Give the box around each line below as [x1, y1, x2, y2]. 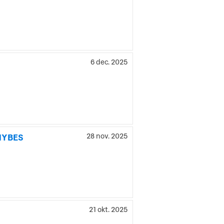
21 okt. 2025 [89, 204, 127, 214]
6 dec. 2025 [90, 57, 127, 67]
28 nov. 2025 [86, 130, 127, 141]
